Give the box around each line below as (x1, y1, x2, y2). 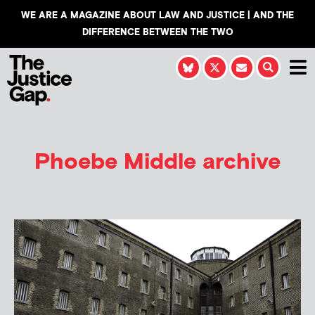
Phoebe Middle (34, 147, 196, 176)
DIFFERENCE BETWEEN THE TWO (82, 27, 233, 38)
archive (196, 147, 281, 176)
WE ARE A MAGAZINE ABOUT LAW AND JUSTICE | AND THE (21, 10, 294, 21)
